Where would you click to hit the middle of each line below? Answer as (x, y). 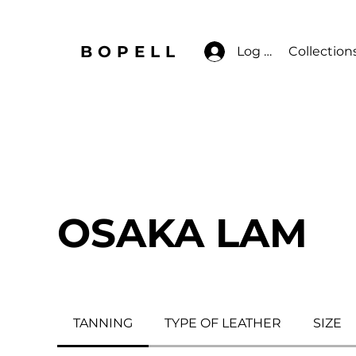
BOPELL (130, 52)
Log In (257, 51)
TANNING (103, 323)
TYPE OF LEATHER (223, 323)
